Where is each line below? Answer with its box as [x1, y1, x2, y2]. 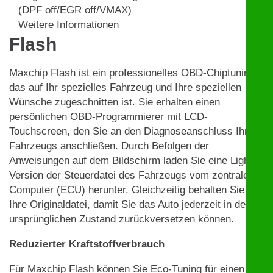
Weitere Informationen [18, 18, 119, 30]
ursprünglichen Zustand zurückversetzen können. [9, 213, 234, 225]
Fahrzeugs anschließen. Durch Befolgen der [9, 140, 209, 152]
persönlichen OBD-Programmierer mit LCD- [9, 110, 208, 122]
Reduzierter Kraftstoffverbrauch [9, 238, 165, 250]
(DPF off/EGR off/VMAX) [18, 4, 132, 16]
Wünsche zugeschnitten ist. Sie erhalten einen [9, 96, 220, 108]
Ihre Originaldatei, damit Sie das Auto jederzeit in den [9, 198, 251, 210]
